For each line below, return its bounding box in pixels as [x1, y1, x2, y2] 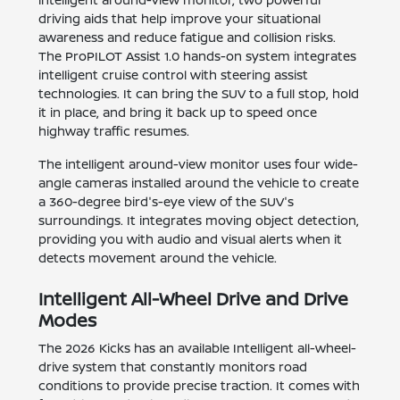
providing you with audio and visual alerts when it [38, 230, 343, 248]
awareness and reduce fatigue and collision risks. [38, 29, 337, 46]
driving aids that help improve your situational [38, 10, 321, 28]
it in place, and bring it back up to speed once [38, 104, 318, 121]
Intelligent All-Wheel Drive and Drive [38, 287, 349, 312]
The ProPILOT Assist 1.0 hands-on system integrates [38, 47, 357, 65]
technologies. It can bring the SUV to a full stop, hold [38, 85, 360, 103]
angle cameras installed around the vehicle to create [38, 174, 360, 192]
